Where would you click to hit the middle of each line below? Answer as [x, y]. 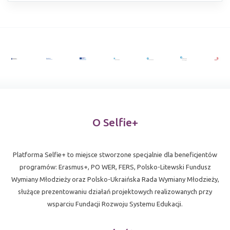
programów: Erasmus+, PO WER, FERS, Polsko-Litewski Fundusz [115, 167]
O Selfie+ [115, 122]
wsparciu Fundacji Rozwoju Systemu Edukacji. [115, 204]
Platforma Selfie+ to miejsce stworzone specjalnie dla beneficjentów [115, 155]
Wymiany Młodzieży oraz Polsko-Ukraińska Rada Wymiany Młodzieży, [115, 179]
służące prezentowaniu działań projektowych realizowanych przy [115, 192]
